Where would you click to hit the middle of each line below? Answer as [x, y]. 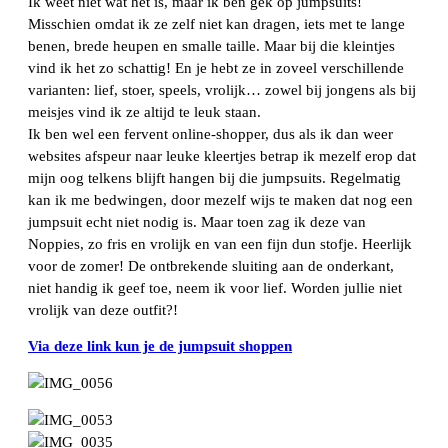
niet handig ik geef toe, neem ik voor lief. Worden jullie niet [215, 287]
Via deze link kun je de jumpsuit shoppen [160, 346]
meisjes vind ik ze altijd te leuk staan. [144, 111]
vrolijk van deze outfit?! [103, 309]
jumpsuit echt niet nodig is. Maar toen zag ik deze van [197, 221]
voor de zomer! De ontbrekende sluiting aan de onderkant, [211, 265]
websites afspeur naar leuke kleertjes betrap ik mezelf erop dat [222, 155]
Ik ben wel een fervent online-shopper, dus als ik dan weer [210, 133]
